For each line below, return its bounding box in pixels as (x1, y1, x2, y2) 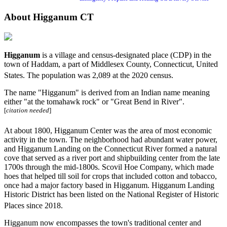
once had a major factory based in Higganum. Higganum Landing (4, 180, 214, 190)
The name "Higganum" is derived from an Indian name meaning (4, 88, 210, 97)
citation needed (6, 106, 49, 115)
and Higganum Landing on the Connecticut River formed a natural (4, 144, 217, 153)
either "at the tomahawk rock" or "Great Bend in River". (4, 97, 184, 106)
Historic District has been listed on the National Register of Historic (4, 190, 219, 199)
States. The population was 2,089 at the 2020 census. (4, 71, 173, 80)
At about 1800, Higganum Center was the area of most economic (4, 126, 212, 135)
